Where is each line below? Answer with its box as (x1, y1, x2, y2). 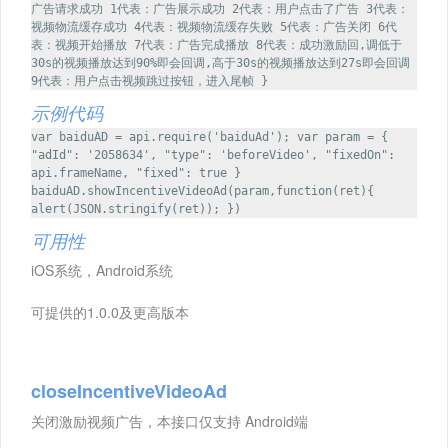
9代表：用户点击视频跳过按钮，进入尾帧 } (31, 73, 268, 88)
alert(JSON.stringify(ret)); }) (31, 201, 241, 216)
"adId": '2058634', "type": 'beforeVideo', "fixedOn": (31, 147, 395, 162)
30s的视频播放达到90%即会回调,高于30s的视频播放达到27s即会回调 (31, 55, 410, 70)
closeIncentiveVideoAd (31, 378, 227, 404)
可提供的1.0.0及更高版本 (31, 302, 189, 322)
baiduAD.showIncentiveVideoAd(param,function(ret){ (31, 183, 374, 198)
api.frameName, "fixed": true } (31, 165, 241, 180)
